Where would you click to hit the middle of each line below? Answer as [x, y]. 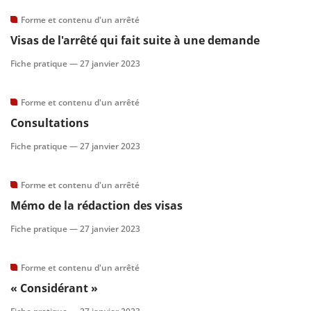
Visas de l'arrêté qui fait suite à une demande [135, 40]
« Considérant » [54, 288]
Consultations [50, 123]
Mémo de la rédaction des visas [96, 205]
